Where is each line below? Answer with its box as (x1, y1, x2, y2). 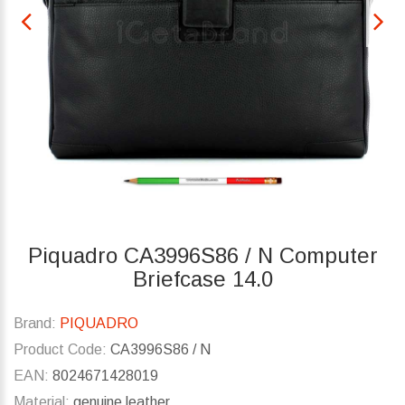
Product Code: (14, 342, 107, 358)
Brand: (14, 316, 56, 332)
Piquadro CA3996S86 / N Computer (27, 243, 378, 268)
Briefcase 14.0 (132, 267, 273, 292)
